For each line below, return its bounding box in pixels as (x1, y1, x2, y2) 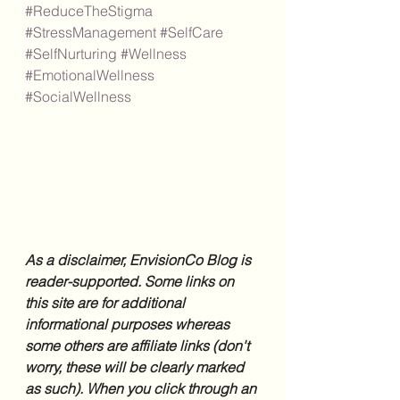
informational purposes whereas (25, 315, 233, 334)
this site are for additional (25, 294, 188, 312)
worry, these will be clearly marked (25, 358, 247, 377)
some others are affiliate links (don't (25, 337, 253, 355)
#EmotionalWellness (25, 66, 154, 84)
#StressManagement (25, 23, 156, 41)
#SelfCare (160, 23, 223, 41)
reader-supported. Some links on (25, 272, 237, 291)
